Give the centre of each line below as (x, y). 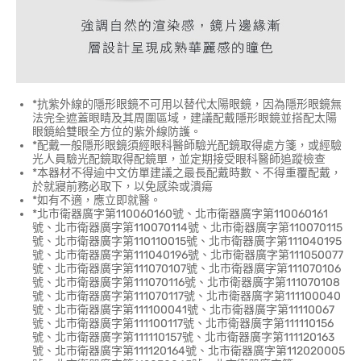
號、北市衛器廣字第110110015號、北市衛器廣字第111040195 (187, 242)
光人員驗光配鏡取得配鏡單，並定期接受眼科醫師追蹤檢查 (179, 160)
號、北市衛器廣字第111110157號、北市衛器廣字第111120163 (183, 338)
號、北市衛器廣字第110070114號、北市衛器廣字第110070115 (187, 228)
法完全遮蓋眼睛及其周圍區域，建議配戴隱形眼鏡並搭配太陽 (185, 118)
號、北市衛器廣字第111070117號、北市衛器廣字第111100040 (187, 297)
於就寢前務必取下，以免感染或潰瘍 (122, 187)
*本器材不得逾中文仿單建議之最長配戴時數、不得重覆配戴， (187, 173)
